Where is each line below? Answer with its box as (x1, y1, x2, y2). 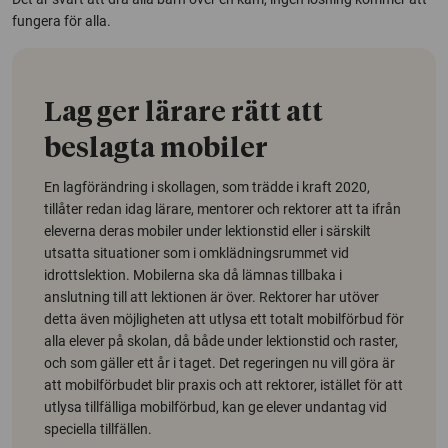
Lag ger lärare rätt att (44, 100, 323, 128)
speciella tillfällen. (44, 421, 152, 438)
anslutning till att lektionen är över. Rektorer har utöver (44, 289, 379, 306)
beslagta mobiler (44, 136, 268, 164)
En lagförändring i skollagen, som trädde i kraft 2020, (44, 179, 370, 196)
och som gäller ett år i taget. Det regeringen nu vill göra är (44, 355, 395, 372)
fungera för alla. (12, 13, 111, 30)
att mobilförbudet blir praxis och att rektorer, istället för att (44, 377, 403, 394)
